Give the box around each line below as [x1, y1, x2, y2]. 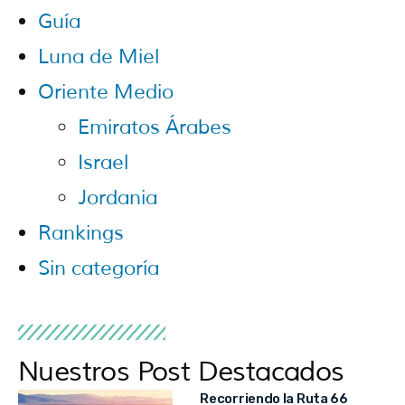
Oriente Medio [38, 79, 174, 105]
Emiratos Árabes [78, 114, 231, 140]
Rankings [38, 220, 124, 246]
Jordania [78, 184, 157, 211]
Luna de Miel [38, 43, 159, 70]
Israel [78, 149, 128, 175]
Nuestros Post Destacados [18, 354, 344, 390]
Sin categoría [38, 255, 159, 281]
